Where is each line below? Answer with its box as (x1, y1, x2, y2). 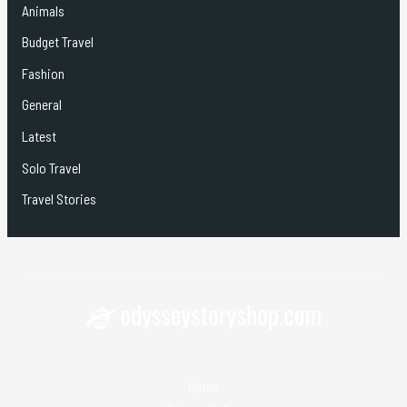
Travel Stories (21, 190, 96, 208)
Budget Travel (21, 33, 94, 51)
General (21, 95, 62, 114)
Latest (21, 127, 56, 145)
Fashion (21, 64, 65, 82)
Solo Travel (21, 158, 81, 176)
